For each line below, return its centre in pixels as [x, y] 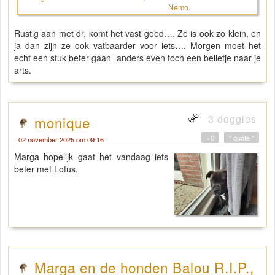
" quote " [242, 137]
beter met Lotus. [46, 168]
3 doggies [231, 118]
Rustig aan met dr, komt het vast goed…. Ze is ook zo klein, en [137, 33]
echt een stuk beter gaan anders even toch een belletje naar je [137, 57]
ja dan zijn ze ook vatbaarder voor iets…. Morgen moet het [137, 45]
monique [62, 122]
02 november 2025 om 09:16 [61, 139]
